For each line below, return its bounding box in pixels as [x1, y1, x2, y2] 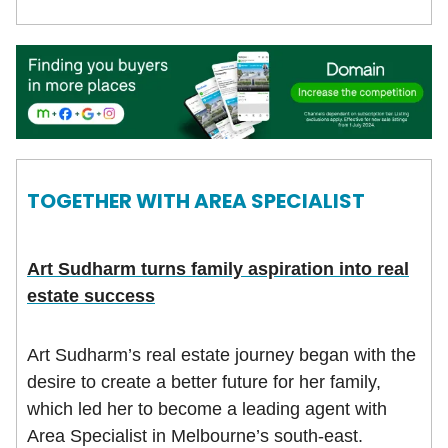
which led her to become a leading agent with [27, 398, 387, 419]
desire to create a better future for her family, [27, 371, 381, 392]
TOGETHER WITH [27, 186, 194, 215]
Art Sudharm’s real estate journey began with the [27, 344, 416, 365]
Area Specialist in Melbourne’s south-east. [27, 425, 363, 446]
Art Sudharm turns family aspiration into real [27, 258, 409, 279]
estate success [27, 285, 155, 306]
